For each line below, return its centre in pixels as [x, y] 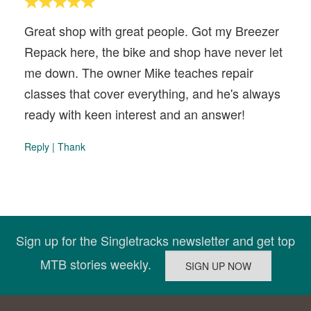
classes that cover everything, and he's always [152, 93]
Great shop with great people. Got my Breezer [152, 31]
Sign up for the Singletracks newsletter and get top [155, 240]
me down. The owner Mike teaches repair [139, 72]
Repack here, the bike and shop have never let [153, 51]
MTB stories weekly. [102, 263]
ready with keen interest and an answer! [135, 114]
